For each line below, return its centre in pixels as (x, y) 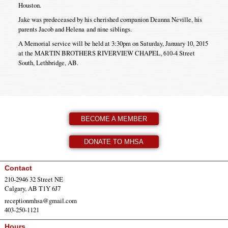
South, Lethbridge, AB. (48, 62)
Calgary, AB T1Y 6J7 (32, 189)
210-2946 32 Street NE (34, 179)
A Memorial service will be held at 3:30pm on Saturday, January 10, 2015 (113, 43)
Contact (18, 168)
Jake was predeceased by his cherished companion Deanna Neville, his (110, 19)
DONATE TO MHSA (114, 141)
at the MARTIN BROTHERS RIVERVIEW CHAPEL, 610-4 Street (106, 53)
